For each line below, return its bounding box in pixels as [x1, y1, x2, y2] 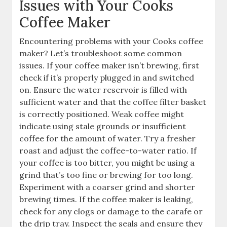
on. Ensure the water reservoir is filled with [19, 85, 187, 95]
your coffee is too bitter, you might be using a [19, 158, 195, 168]
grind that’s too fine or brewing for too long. [19, 170, 194, 180]
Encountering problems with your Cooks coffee [19, 36, 204, 47]
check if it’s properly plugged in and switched [19, 72, 195, 83]
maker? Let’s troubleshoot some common [19, 48, 182, 59]
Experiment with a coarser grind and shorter [19, 182, 196, 193]
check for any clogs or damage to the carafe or [19, 206, 203, 217]
